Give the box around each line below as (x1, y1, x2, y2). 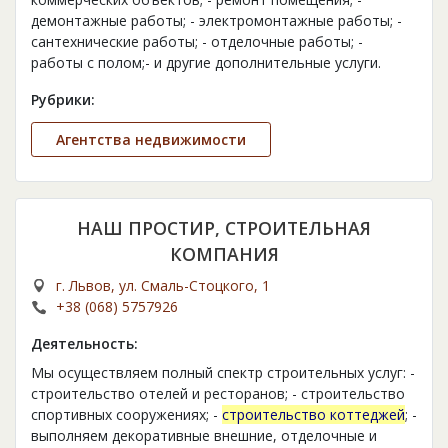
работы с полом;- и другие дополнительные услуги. (31, 53, 381, 73)
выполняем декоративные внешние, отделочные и (31, 426, 377, 446)
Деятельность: (31, 334, 138, 354)
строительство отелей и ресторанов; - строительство (31, 384, 405, 404)
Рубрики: (31, 90, 95, 110)
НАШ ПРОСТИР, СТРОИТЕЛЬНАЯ (77, 216, 371, 241)
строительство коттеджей (222, 405, 405, 425)
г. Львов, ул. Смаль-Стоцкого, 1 (56, 276, 270, 296)
